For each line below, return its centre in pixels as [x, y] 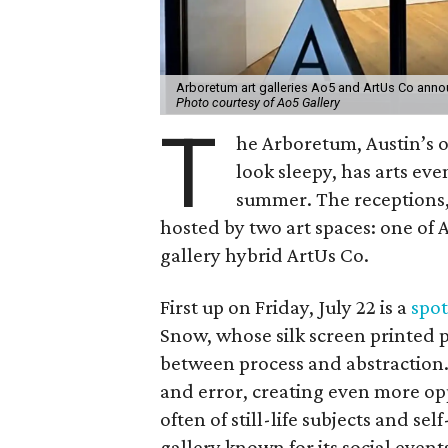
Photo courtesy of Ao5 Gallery [258, 102]
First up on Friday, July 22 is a [285, 306]
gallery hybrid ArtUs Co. [264, 254]
